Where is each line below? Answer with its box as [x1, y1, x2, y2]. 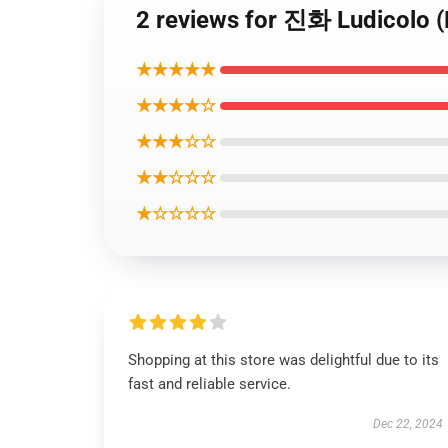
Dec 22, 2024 [372, 417, 443, 431]
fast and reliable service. [128, 375, 291, 393]
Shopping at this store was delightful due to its [128, 351, 439, 369]
